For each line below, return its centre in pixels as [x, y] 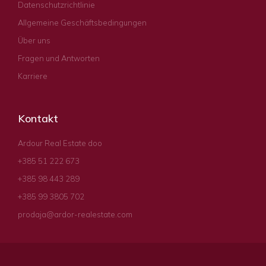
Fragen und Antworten [59, 58]
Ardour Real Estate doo [60, 143]
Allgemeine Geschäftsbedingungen [82, 22]
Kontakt [38, 118]
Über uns [34, 40]
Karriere [33, 76]
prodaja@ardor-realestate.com [75, 214]
